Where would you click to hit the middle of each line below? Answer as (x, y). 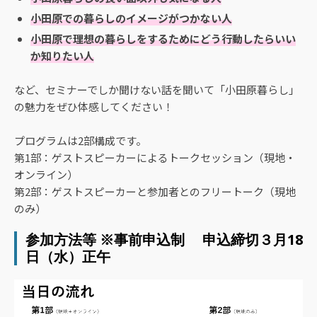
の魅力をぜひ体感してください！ (94, 107)
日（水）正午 (68, 257)
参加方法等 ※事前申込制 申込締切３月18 (164, 240)
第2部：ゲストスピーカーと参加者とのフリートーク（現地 (155, 192)
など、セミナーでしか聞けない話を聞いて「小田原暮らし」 (157, 90)
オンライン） (46, 175)
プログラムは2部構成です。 (80, 141)
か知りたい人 (62, 56)
